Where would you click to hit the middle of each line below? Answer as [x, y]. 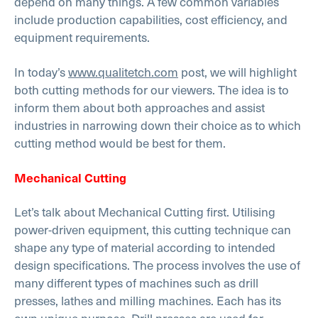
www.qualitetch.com [123, 71]
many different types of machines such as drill [136, 283]
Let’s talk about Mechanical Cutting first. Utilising [145, 212]
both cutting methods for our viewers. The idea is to [152, 89]
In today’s [41, 71]
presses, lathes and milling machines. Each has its [148, 301]
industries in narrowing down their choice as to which [158, 125]
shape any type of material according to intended [145, 247]
